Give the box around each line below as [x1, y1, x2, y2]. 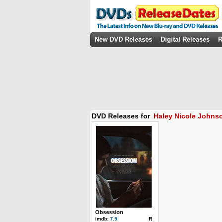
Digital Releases [161, 36, 210, 43]
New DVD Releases [95, 36, 152, 43]
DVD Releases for [92, 112, 152, 120]
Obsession [95, 209, 123, 215]
